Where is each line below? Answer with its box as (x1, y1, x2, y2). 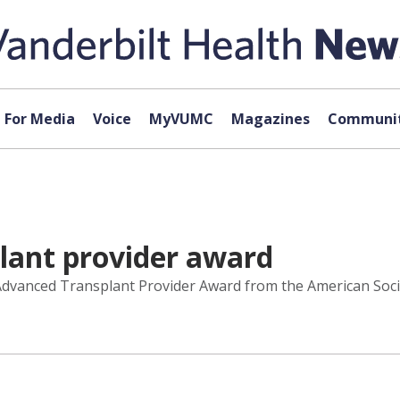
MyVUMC (148, 109, 213, 129)
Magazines (230, 109, 310, 129)
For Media (4, 109, 75, 129)
